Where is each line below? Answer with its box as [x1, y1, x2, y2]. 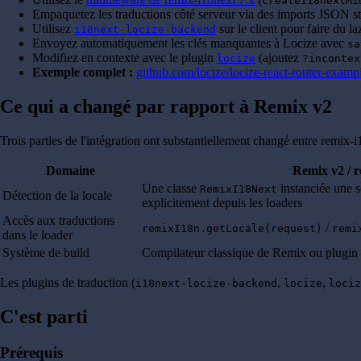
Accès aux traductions [2, 214, 114, 228]
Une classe [142, 181, 200, 196]
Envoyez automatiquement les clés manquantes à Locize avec [32, 36, 347, 51]
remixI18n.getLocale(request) [142, 222, 322, 235]
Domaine [46, 164, 95, 178]
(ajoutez [255, 51, 302, 65]
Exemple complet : [32, 65, 133, 80]
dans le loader [2, 228, 73, 243]
